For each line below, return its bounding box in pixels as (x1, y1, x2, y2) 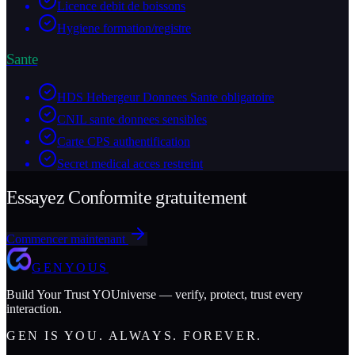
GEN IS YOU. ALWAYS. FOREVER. (6, 329, 262, 343)
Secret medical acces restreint (57, 157, 203, 171)
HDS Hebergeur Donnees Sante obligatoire (57, 90, 274, 105)
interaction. (6, 302, 62, 316)
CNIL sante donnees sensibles (57, 113, 207, 127)
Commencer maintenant (6, 232, 125, 246)
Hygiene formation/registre (57, 21, 191, 35)
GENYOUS (32, 261, 109, 275)
